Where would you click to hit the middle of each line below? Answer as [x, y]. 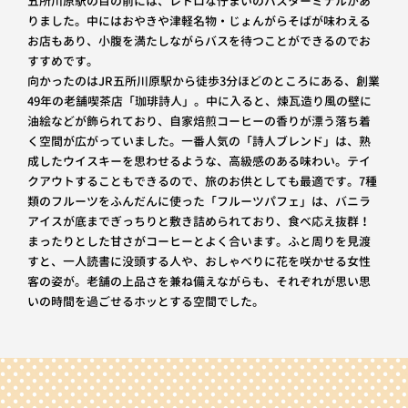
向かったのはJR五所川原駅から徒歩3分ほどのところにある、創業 [203, 81]
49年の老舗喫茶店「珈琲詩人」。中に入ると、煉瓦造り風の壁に [199, 101]
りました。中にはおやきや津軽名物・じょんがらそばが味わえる [199, 20]
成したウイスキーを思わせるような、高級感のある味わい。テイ [199, 161]
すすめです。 [62, 61]
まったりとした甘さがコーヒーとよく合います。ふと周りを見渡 [199, 241]
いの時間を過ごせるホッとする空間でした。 [145, 301]
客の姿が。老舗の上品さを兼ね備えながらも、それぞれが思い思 [199, 281]
